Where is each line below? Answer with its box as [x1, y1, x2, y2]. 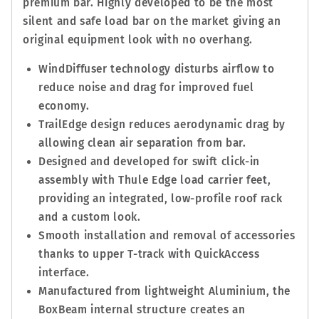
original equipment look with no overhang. [22, 33, 253, 46]
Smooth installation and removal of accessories [38, 229, 296, 243]
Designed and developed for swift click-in [38, 155, 260, 169]
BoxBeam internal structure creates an [38, 303, 246, 317]
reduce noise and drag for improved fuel [38, 81, 254, 95]
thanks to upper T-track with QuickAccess [38, 248, 260, 261]
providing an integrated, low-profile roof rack [38, 192, 283, 206]
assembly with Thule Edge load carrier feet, [38, 174, 271, 187]
